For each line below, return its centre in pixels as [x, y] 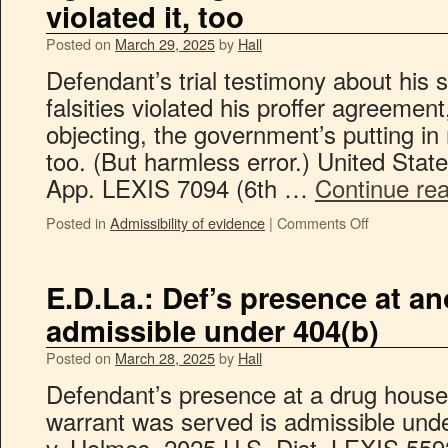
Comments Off [323, 222]
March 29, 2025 [165, 43]
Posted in [76, 222]
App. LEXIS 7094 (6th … [180, 187]
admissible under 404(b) [212, 330]
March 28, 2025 [165, 357]
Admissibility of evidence [187, 222]
